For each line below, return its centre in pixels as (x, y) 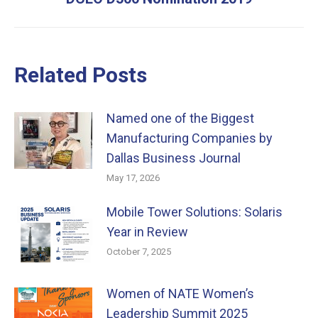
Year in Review (147, 232)
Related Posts (81, 75)
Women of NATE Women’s (180, 294)
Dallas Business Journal (174, 158)
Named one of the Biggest (180, 118)
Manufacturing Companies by (190, 138)
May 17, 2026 (133, 178)
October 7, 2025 (139, 252)
